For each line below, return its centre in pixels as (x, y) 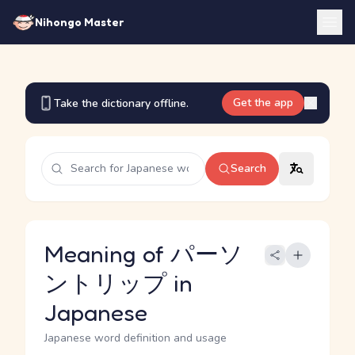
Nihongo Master (79, 22)
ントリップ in (118, 283)
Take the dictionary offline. (121, 103)
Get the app (263, 103)
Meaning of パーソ (144, 254)
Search (248, 168)
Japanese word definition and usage (136, 338)
